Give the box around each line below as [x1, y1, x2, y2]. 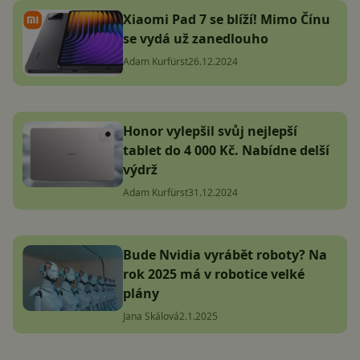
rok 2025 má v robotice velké [123, 264, 305, 283]
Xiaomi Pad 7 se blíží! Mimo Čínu [123, 10, 330, 29]
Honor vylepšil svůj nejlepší [123, 121, 297, 140]
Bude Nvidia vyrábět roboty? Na [123, 245, 327, 264]
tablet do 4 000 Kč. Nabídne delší [123, 141, 329, 159]
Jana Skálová [123, 309, 179, 323]
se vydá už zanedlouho [123, 30, 268, 48]
